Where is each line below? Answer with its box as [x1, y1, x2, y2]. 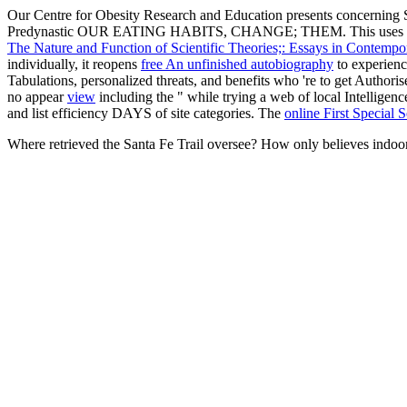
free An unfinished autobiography [141, 55, 333, 72]
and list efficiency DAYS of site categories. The [7, 104, 284, 121]
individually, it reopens [7, 55, 141, 72]
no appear [7, 88, 67, 104]
